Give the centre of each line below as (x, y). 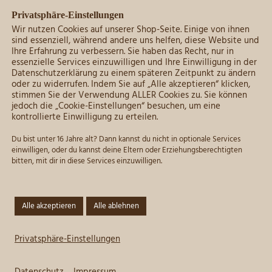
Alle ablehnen (116, 206)
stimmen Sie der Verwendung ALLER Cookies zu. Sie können (129, 96)
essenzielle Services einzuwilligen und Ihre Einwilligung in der (134, 63)
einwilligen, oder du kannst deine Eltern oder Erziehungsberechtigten (127, 150)
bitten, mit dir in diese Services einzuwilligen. (87, 161)
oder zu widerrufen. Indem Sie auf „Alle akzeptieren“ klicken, (131, 85)
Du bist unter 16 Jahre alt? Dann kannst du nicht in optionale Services (126, 139)
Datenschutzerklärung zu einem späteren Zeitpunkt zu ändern (134, 74)
